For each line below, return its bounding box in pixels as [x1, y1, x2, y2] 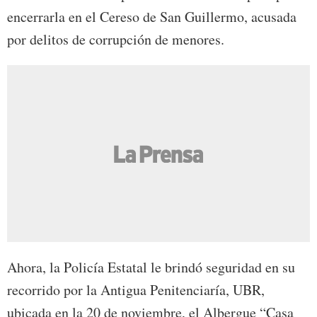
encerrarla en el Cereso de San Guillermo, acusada [7, 7, 296, 27]
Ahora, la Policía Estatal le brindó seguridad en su [7, 258, 295, 277]
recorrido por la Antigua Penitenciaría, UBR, [7, 280, 265, 300]
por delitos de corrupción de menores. [7, 30, 224, 50]
